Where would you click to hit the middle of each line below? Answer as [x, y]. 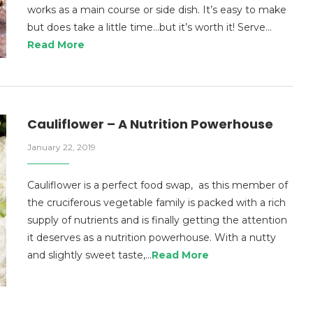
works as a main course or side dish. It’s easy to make [157, 10]
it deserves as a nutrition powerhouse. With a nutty [152, 237]
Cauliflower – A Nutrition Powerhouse [150, 124]
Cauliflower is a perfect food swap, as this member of [158, 185]
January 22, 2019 [61, 147]
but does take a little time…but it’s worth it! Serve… [150, 27]
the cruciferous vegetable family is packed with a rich [156, 202]
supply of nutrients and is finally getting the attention [157, 220]
